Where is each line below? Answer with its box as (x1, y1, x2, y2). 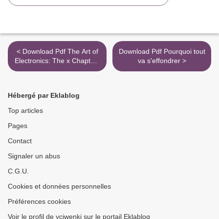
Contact (8, 136, 32, 145)
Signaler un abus (8, 152, 60, 160)
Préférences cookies (8, 197, 71, 205)
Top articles (8, 106, 43, 114)
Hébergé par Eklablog (8, 91, 80, 99)
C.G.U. (8, 167, 29, 175)
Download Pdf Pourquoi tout (118, 47, 205, 55)
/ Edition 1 (42, 66, 73, 74)
